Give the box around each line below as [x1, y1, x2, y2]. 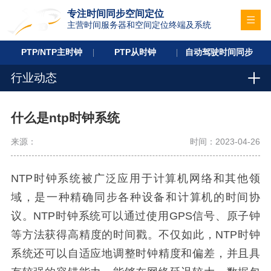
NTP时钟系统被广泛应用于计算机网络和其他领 [10, 172, 261, 184]
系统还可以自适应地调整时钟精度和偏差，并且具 [10, 247, 261, 260]
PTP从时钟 [114, 47, 157, 57]
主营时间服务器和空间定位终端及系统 [67, 19, 211, 30]
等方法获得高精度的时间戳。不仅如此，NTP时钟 [10, 228, 261, 241]
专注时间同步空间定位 [67, 8, 164, 19]
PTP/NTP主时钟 [21, 47, 83, 57]
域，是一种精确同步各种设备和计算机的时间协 [10, 191, 261, 203]
